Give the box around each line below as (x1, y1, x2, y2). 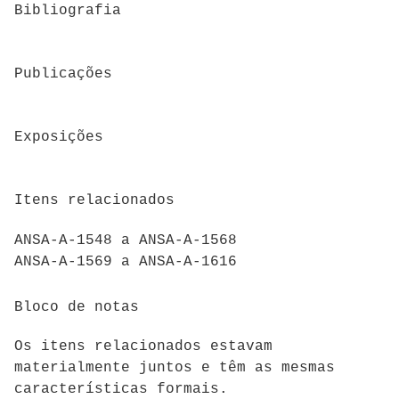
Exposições (14, 129, 103, 146)
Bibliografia (14, 2, 121, 19)
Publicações (14, 66, 112, 83)
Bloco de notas (14, 298, 139, 315)
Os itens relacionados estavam (14, 338, 273, 355)
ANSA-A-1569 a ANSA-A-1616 (14, 254, 237, 271)
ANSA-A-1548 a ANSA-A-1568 (14, 232, 237, 249)
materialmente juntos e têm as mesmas (14, 360, 335, 377)
